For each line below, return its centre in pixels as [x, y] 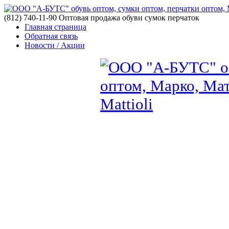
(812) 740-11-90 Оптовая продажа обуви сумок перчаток [102, 18]
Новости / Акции [55, 45]
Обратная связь [51, 36]
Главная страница [55, 27]
